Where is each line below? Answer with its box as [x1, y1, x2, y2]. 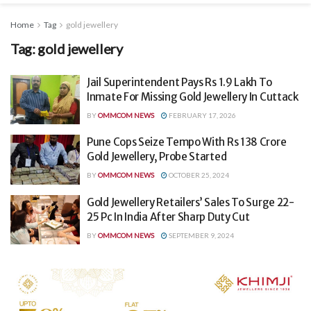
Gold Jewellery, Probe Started [87, 150, 227, 164]
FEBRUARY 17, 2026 [167, 110, 236, 119]
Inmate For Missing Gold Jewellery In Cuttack [87, 90, 299, 103]
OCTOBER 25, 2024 [167, 171, 229, 180]
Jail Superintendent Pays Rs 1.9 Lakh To [87, 75, 272, 89]
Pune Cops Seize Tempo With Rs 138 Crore [87, 135, 287, 149]
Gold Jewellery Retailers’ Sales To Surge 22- [87, 195, 294, 209]
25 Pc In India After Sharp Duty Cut [87, 210, 250, 224]
